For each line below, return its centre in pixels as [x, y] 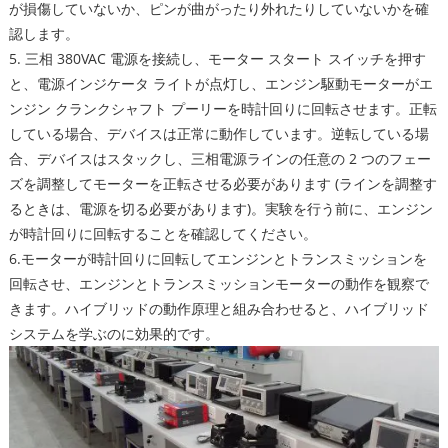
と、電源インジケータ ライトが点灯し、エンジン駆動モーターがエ [220, 83]
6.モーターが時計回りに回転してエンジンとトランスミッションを [217, 258]
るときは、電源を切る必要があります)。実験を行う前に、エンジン [220, 208]
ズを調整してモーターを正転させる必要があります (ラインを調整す [222, 183]
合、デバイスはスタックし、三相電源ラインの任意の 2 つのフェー [219, 158]
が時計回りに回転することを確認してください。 [162, 233]
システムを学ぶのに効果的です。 [113, 333]
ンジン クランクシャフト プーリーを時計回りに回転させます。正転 [222, 108]
